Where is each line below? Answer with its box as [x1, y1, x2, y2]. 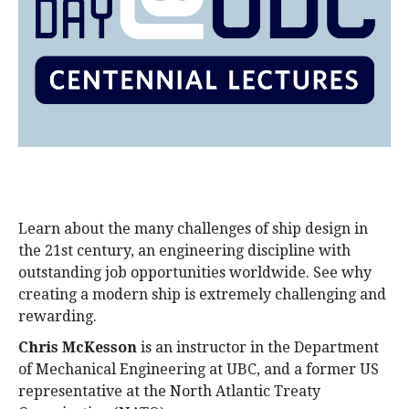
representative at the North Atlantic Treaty [18, 383, 320, 400]
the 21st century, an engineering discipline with [18, 242, 351, 259]
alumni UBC [18, 5, 87, 20]
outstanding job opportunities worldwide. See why [18, 264, 372, 281]
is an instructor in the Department [137, 339, 379, 356]
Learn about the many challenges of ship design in [18, 220, 368, 237]
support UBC [18, 47, 92, 62]
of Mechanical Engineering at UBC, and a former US [18, 361, 379, 378]
